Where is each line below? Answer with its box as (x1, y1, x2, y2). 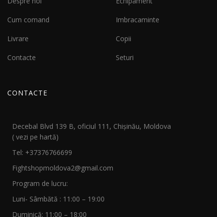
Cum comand (7, 15, 49, 24)
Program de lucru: (12, 178, 68, 188)
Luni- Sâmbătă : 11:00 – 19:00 (12, 194, 105, 203)
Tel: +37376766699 (12, 147, 72, 157)
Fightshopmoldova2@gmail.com (12, 163, 113, 172)
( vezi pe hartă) (12, 132, 59, 141)
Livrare (7, 33, 29, 43)
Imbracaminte (116, 15, 159, 24)
